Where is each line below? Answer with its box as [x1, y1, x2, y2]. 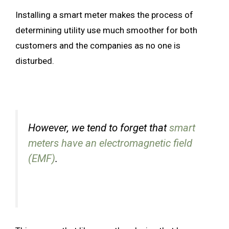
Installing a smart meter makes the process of [15, 10, 193, 20]
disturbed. [15, 56, 54, 66]
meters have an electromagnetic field [28, 137, 192, 150]
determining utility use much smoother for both [15, 25, 197, 36]
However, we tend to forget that [28, 122, 169, 134]
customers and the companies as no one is [15, 40, 180, 51]
